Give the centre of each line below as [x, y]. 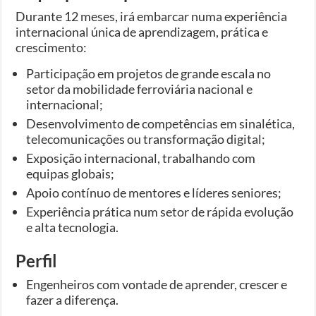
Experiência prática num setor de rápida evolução [160, 211]
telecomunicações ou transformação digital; [146, 139]
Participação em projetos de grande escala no [149, 73]
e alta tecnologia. [73, 227]
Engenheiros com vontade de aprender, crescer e [157, 284]
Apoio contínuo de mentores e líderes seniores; [154, 192]
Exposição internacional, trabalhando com [141, 158]
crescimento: [51, 47]
